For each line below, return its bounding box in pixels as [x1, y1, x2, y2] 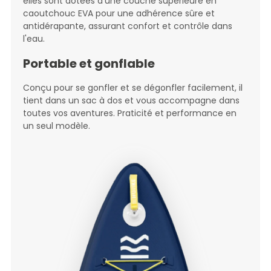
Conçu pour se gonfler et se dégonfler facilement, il [22, 81, 243, 94]
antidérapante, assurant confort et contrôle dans [22, 19, 232, 32]
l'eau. [22, 32, 45, 45]
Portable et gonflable [22, 54, 155, 72]
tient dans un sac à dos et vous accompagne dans [22, 94, 240, 106]
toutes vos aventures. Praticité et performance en [22, 106, 237, 119]
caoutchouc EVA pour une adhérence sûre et [22, 7, 215, 19]
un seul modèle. [22, 119, 90, 132]
